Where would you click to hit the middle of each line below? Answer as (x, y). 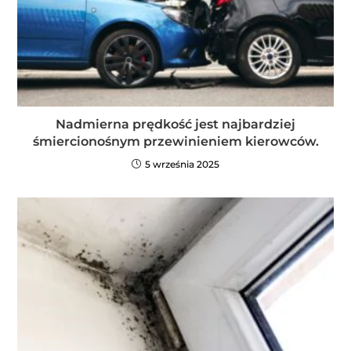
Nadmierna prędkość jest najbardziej (175, 124)
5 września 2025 (182, 164)
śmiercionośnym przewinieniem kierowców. (175, 141)
